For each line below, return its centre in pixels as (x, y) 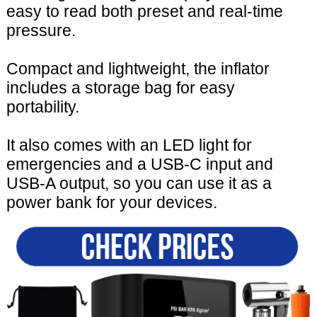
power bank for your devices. (111, 203)
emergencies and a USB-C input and (139, 165)
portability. (42, 107)
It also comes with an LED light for (129, 145)
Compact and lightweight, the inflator (138, 69)
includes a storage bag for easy (120, 88)
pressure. (41, 31)
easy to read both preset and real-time (144, 12)
